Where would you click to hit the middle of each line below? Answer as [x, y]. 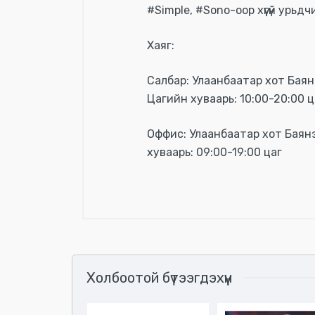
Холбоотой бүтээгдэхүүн [160, 277]
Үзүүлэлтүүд [182, 168]
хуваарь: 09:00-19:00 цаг [214, 152]
